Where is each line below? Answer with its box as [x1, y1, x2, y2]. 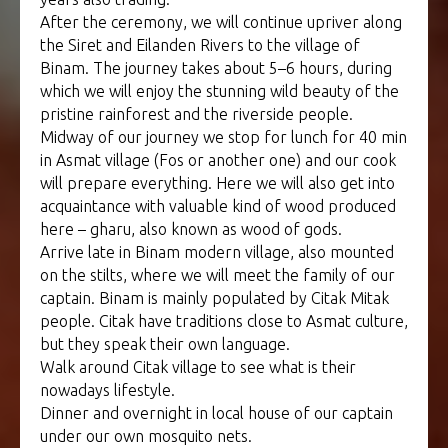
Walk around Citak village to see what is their [40, 358, 356, 377]
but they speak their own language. [40, 335, 290, 354]
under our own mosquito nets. [40, 427, 252, 446]
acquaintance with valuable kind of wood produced [40, 197, 396, 216]
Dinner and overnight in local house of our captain [40, 404, 393, 423]
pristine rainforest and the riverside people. [40, 105, 353, 124]
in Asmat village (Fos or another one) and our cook [40, 151, 396, 170]
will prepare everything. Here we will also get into [40, 174, 395, 193]
